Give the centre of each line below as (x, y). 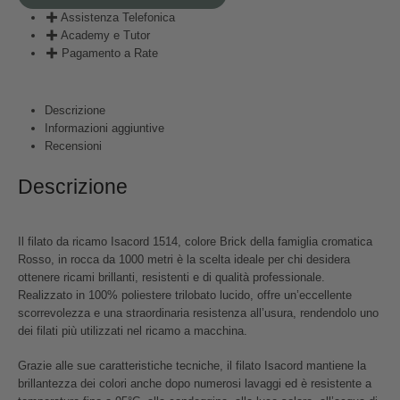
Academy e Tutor (106, 35)
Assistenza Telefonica (118, 17)
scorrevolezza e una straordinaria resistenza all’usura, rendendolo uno (198, 313)
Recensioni (73, 146)
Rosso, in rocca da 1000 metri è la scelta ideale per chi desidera (184, 260)
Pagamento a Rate (110, 53)
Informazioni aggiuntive (104, 129)
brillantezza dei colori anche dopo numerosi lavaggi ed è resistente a (195, 383)
